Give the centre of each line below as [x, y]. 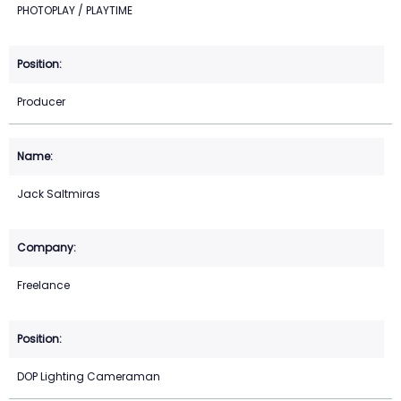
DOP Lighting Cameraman [89, 377]
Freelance [43, 286]
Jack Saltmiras [59, 194]
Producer [41, 102]
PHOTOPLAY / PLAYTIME [75, 11]
